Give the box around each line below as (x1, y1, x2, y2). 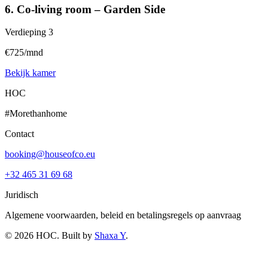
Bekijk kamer (5, 68, 56, 78)
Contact (5, 129, 34, 139)
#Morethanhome (5, 108, 67, 119)
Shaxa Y (95, 230, 126, 241)
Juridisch (5, 190, 38, 200)
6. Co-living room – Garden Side (5, 2, 165, 16)
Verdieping (5, 27, 46, 38)
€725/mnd (5, 47, 43, 58)
